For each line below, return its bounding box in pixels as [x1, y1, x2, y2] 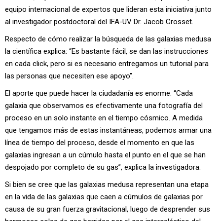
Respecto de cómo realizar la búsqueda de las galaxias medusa [5, 35, 211, 44]
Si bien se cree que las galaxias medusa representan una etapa [5, 180, 209, 189]
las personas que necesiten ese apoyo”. [5, 72, 134, 81]
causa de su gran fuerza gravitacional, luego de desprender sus [5, 205, 210, 214]
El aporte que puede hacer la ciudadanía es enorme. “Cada [5, 89, 193, 98]
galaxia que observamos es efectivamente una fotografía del [5, 101, 203, 110]
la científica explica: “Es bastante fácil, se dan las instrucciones [5, 47, 208, 56]
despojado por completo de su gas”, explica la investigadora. [5, 163, 201, 172]
